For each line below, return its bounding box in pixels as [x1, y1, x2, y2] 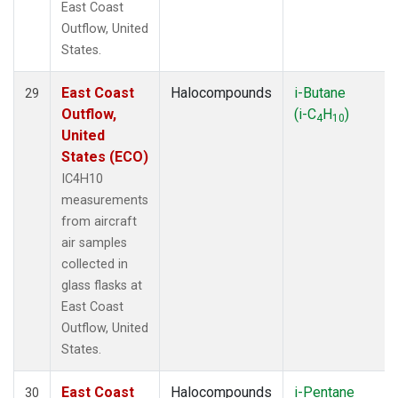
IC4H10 [61, 171, 103, 187]
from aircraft [61, 213, 137, 229]
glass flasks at [61, 277, 142, 293]
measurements [61, 192, 148, 208]
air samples [61, 235, 127, 251]
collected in [61, 256, 128, 272]
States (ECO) [61, 147, 148, 165]
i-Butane [294, 84, 346, 101]
